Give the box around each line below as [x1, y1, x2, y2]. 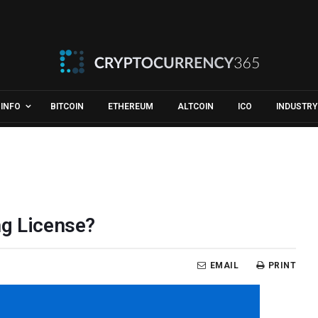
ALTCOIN [177, 102, 214, 111]
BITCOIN [50, 102, 84, 111]
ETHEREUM [108, 102, 153, 111]
